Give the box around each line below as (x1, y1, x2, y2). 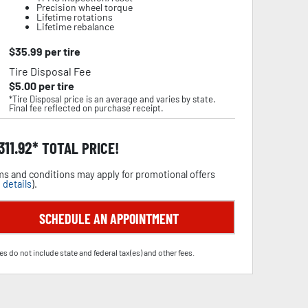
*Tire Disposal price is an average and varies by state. (8, 93, 216, 104)
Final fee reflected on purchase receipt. (8, 102, 164, 113)
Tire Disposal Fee (8, 65, 91, 78)
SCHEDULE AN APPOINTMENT (38, 210, 179, 227)
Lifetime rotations (36, 11, 113, 23)
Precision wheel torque (36, 1, 133, 13)
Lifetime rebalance (36, 21, 114, 32)
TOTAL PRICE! (38, 138, 119, 157)
